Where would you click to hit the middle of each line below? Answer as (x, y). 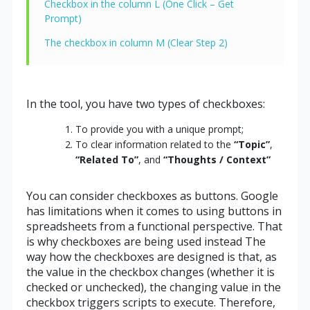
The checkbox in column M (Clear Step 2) (136, 42)
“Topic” (252, 144)
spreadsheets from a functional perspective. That (154, 226)
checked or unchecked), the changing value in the (153, 287)
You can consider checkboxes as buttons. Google (152, 195)
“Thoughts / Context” (217, 159)
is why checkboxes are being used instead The (146, 241)
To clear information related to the (154, 144)
